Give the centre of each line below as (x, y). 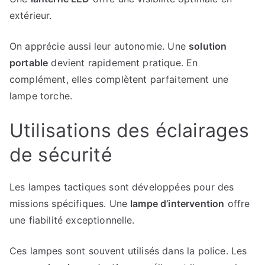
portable (29, 63)
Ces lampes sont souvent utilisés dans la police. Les (128, 251)
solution (208, 46)
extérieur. (31, 15)
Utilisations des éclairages (130, 130)
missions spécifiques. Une (70, 203)
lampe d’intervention (177, 203)
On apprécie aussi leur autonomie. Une (99, 46)
